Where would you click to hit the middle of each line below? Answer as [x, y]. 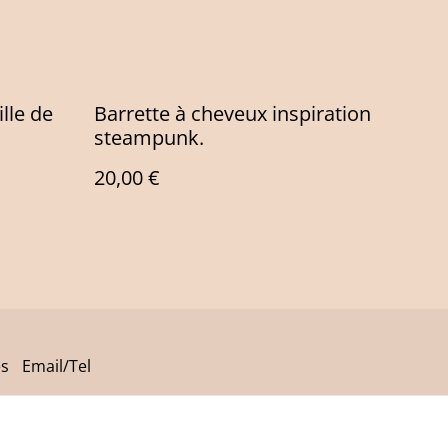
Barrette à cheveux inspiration [232, 113]
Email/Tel [56, 366]
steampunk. [149, 137]
